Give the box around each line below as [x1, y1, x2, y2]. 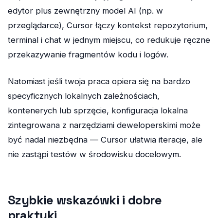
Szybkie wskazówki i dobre [8, 192, 162, 208]
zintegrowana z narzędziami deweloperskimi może [8, 120, 200, 130]
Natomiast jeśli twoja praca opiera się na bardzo [8, 76, 190, 87]
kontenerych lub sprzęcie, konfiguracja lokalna [8, 106, 188, 116]
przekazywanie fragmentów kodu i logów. [8, 50, 168, 60]
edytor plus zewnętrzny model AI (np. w [8, 6, 163, 16]
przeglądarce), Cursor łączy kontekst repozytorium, [8, 20, 208, 31]
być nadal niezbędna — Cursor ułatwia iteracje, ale [8, 135, 202, 145]
